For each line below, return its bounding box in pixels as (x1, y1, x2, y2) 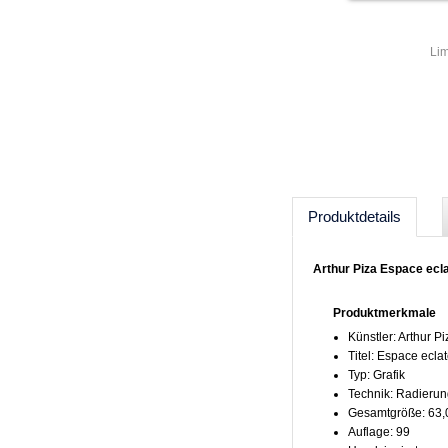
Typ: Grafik (348, 368, 405, 382)
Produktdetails (308, 208, 401, 225)
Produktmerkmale (333, 306, 436, 320)
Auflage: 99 (348, 425, 410, 439)
